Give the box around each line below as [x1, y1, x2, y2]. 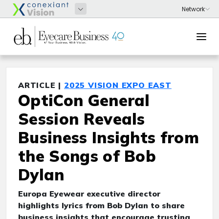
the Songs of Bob [18, 146, 156, 166]
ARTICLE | [18, 80, 65, 90]
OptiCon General [18, 90, 150, 110]
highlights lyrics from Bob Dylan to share [18, 200, 185, 210]
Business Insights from [18, 128, 199, 147]
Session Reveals [18, 109, 145, 129]
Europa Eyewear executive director [18, 189, 160, 198]
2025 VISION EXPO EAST [64, 80, 172, 90]
